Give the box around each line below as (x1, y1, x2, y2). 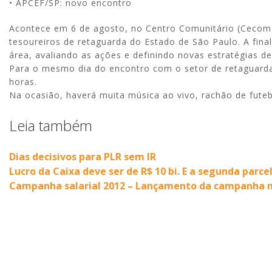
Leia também (9, 115, 92, 135)
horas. (9, 75, 37, 87)
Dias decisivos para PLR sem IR (9, 149, 156, 163)
